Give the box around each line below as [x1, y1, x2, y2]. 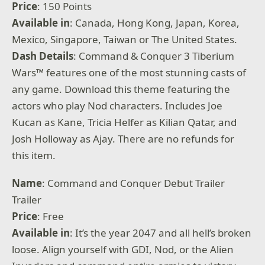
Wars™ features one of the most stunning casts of [12, 65, 247, 79]
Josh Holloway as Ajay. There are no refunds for [12, 131, 235, 146]
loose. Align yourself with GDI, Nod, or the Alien [12, 243, 234, 257]
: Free [37, 209, 64, 224]
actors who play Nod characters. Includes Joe [12, 98, 223, 112]
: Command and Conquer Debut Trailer [42, 176, 225, 190]
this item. [12, 148, 56, 162]
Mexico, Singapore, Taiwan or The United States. [12, 32, 238, 46]
